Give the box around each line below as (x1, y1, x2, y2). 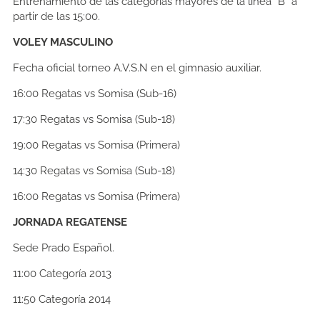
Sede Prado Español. (13, 241, 114, 255)
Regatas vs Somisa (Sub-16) (41, 87, 176, 101)
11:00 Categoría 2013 (13, 267, 111, 281)
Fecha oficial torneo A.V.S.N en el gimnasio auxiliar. (13, 61, 261, 75)
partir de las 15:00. (13, 10, 100, 24)
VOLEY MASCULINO (13, 36, 113, 49)
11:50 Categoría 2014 (13, 293, 111, 306)
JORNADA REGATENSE (13, 216, 127, 229)
